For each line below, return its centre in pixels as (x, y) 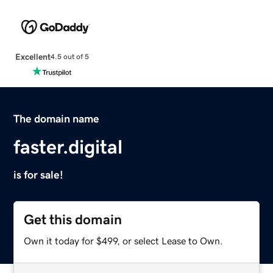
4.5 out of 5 (69, 57)
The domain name (57, 119)
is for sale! (39, 175)
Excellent (33, 56)
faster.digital (68, 147)
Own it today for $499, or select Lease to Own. (124, 240)
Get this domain (73, 219)
